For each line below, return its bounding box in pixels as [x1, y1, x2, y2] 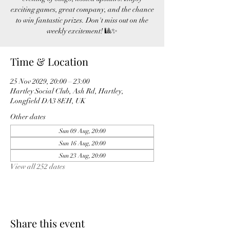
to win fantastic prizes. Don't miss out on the [16, 16, 148, 25]
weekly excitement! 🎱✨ [47, 27, 118, 35]
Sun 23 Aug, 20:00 [59, 152, 106, 159]
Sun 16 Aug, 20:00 [59, 140, 106, 147]
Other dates [10, 112, 46, 121]
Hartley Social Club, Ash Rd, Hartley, [10, 87, 124, 95]
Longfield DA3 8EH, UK [10, 97, 86, 105]
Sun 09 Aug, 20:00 [59, 127, 106, 135]
